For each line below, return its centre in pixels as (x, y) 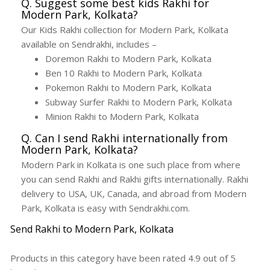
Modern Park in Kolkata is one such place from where (131, 165)
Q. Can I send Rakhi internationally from (124, 138)
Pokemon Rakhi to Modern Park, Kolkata (128, 88)
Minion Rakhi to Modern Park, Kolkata (122, 117)
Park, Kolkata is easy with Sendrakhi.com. (105, 208)
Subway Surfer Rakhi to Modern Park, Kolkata (139, 102)
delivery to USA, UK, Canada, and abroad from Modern (134, 194)
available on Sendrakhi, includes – (89, 44)
